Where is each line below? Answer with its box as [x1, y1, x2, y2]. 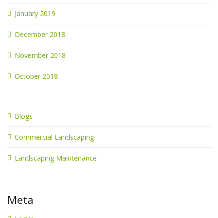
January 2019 [15, 9, 55, 18]
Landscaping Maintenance [15, 153, 97, 163]
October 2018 [15, 72, 58, 81]
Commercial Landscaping [15, 132, 94, 142]
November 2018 [15, 51, 66, 60]
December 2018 [15, 30, 65, 39]
